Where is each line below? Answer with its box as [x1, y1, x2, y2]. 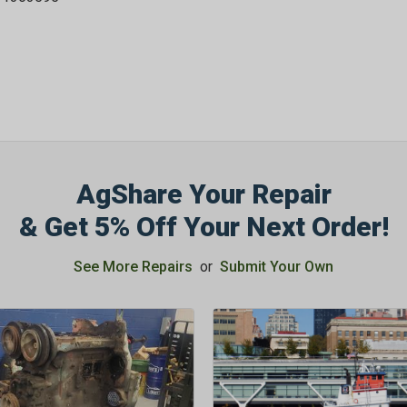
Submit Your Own [220, 258, 333, 276]
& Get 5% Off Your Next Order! [18, 211, 389, 243]
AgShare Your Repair [75, 178, 332, 211]
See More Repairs [74, 258, 193, 276]
